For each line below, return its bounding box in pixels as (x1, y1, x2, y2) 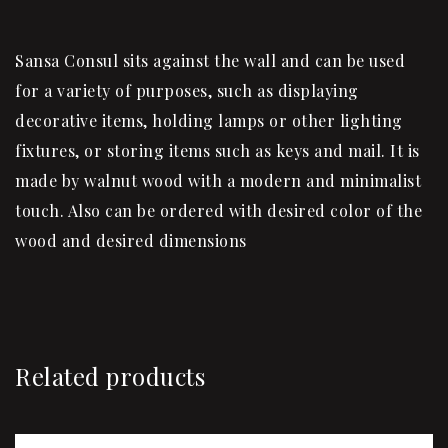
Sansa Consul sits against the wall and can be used (15, 50, 405, 72)
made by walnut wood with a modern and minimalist (15, 170, 421, 192)
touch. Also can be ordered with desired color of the (15, 200, 422, 222)
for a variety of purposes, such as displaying (15, 80, 359, 102)
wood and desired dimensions (15, 230, 247, 252)
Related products (15, 360, 205, 393)
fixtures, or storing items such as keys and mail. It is (15, 140, 420, 162)
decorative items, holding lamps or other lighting (15, 110, 403, 132)
